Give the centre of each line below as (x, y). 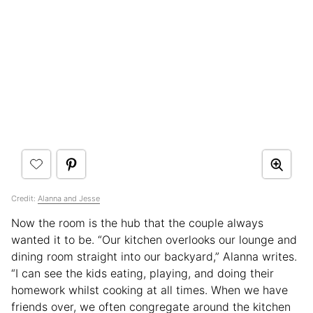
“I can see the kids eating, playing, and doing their (143, 274)
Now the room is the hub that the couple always (137, 223)
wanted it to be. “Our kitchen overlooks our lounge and (154, 240)
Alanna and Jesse (69, 199)
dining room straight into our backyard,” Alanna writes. (154, 257)
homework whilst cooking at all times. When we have (150, 290)
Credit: (24, 199)
